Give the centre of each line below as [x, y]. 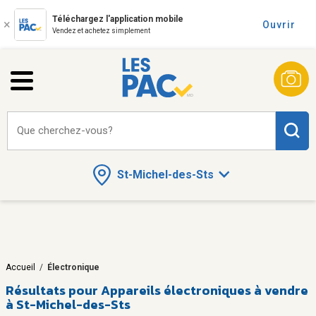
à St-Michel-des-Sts [68, 304]
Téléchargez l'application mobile [118, 19]
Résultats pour [52, 290]
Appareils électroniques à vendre [205, 290]
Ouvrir [279, 25]
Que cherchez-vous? [65, 130]
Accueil [20, 267]
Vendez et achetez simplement [101, 31]
